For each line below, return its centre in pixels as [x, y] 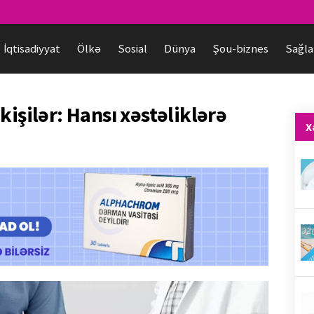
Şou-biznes [240, 48]
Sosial [132, 48]
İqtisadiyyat [32, 48]
